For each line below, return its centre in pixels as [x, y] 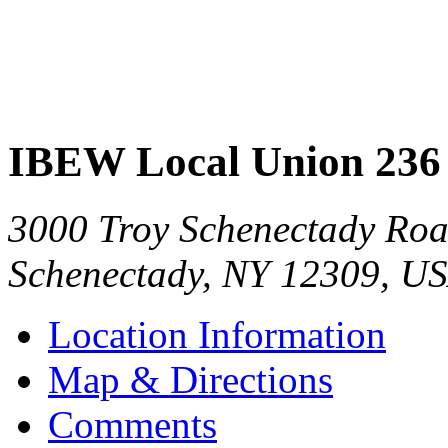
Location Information [217, 334]
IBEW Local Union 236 [224, 161]
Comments [132, 424]
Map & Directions [190, 379]
